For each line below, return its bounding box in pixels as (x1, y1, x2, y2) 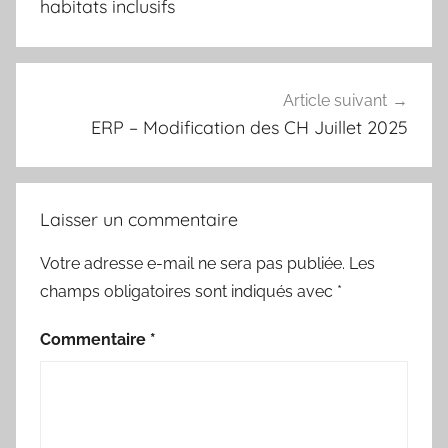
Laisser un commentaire (40, 208, 238, 232)
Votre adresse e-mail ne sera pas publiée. (40, 254, 345, 274)
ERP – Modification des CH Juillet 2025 (91, 115, 408, 139)
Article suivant (283, 90, 387, 110)
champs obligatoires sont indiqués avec (40, 282, 337, 302)
